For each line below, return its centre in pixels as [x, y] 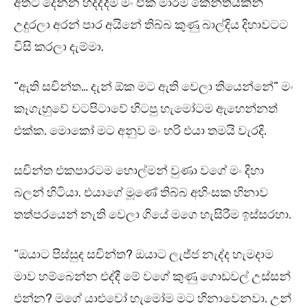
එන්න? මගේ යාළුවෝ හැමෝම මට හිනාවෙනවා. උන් [153, 299]
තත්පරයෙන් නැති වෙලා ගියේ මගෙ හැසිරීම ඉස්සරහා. [153, 215]
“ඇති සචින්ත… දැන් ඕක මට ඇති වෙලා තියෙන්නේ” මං [154, 87]
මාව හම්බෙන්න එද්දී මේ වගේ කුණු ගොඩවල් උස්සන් [152, 277]
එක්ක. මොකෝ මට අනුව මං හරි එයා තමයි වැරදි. [140, 131]
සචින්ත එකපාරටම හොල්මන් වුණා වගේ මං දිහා [139, 171]
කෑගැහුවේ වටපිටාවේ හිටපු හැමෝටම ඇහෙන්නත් [146, 109]
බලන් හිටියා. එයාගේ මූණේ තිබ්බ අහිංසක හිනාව [141, 193]
